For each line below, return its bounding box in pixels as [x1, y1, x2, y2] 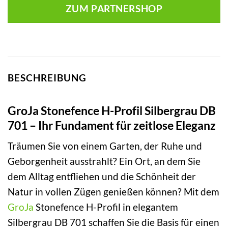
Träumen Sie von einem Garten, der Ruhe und [8, 140, 202, 152]
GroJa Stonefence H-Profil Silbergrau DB [8, 103, 216, 118]
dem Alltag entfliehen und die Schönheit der [8, 170, 196, 183]
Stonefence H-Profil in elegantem [34, 201, 178, 213]
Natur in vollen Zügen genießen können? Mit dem [8, 186, 219, 198]
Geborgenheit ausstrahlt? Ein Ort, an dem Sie [8, 155, 201, 167]
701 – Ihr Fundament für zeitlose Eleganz [8, 118, 216, 132]
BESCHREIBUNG [8, 72, 87, 84]
